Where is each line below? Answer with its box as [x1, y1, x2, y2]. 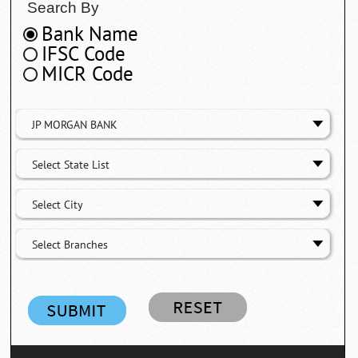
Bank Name [42, 22, 139, 46]
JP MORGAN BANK [32, 117, 118, 132]
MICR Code [42, 62, 134, 86]
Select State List [32, 157, 110, 172]
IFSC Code [42, 42, 126, 66]
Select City [32, 197, 84, 212]
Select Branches [32, 237, 109, 252]
